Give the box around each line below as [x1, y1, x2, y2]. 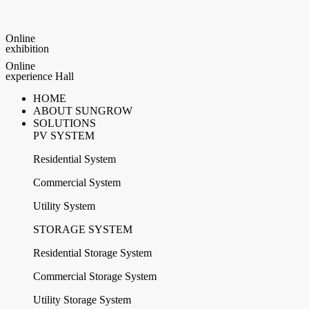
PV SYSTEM [33, 130, 94, 141]
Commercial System [33, 177, 121, 188]
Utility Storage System [33, 294, 131, 306]
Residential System [33, 153, 116, 165]
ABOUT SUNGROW [33, 105, 132, 117]
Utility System [33, 200, 95, 212]
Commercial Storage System [33, 270, 157, 282]
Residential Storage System [33, 247, 152, 259]
